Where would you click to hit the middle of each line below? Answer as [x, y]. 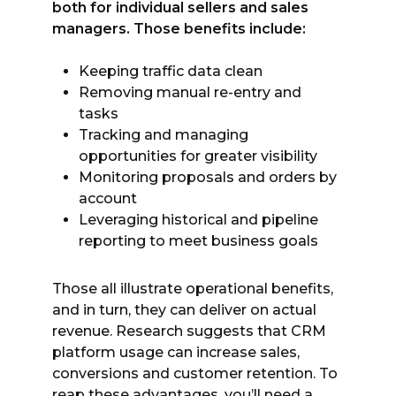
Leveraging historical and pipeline [198, 220]
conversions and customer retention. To [195, 373]
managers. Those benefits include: [179, 29]
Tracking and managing [164, 135]
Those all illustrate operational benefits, [193, 289]
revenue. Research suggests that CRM [189, 331]
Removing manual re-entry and [190, 92]
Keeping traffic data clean [171, 71]
